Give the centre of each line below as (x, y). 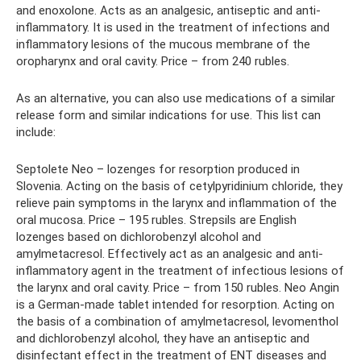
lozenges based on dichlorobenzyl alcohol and (139, 237)
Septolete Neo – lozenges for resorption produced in (158, 170)
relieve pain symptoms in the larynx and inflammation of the (176, 203)
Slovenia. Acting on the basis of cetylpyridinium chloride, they (179, 187)
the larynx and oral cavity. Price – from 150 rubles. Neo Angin (178, 288)
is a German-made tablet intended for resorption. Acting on (175, 305)
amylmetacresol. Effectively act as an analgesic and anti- (170, 254)
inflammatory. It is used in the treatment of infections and (173, 28)
